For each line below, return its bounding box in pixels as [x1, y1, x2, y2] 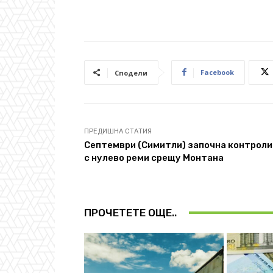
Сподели [115, 68, 147, 77]
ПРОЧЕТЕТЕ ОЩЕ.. [84, 206, 177, 219]
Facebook [200, 67, 234, 77]
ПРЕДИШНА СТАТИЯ [84, 127, 152, 135]
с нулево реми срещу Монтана [84, 152, 224, 163]
